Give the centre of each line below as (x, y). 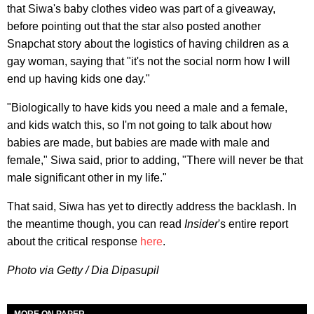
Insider (201, 224)
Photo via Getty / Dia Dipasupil (83, 270)
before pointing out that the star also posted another (134, 26)
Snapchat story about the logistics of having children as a (148, 43)
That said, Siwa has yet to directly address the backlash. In (152, 206)
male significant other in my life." (87, 177)
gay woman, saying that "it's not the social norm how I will (149, 61)
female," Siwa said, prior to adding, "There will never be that (155, 160)
